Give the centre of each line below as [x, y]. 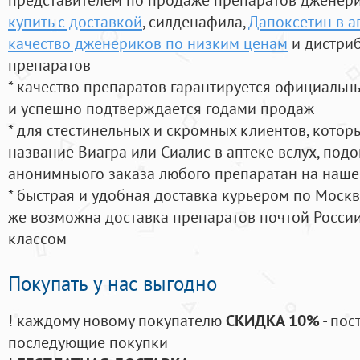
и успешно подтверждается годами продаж [161, 108]
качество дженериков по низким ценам [148, 43]
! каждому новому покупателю [117, 321]
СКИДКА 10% [273, 321]
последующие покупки [88, 342]
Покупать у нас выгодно [112, 284]
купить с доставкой [75, 22]
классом [37, 239]
